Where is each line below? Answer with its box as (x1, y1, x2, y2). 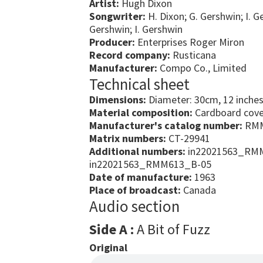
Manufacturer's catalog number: (89, 119, 242, 132)
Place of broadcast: (89, 183, 181, 197)
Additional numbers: (89, 144, 186, 158)
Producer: (89, 35, 135, 49)
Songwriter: (89, 9, 146, 23)
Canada (181, 183, 216, 197)
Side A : (89, 220, 134, 238)
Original (89, 241, 127, 254)
